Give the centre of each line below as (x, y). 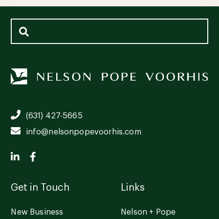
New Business (37, 212)
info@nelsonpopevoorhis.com (83, 132)
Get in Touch (40, 188)
